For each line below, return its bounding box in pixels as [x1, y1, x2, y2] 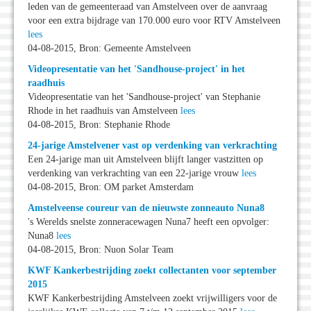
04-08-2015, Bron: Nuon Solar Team [28, 244, 174, 255]
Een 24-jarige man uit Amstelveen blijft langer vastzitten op [28, 154, 263, 165]
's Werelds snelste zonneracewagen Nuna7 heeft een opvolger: [28, 217, 269, 228]
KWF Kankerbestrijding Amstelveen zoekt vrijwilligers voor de [28, 293, 277, 304]
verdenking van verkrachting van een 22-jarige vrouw [28, 168, 242, 179]
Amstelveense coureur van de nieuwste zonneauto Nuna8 [28, 203, 264, 214]
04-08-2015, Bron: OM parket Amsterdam [28, 182, 194, 193]
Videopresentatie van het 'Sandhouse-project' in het [28, 64, 245, 75]
